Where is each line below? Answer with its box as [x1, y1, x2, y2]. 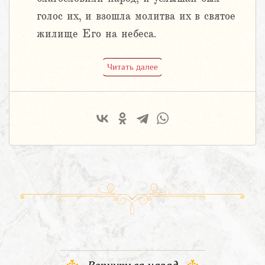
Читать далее [107, 62, 158, 72]
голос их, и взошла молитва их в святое [37, 10, 235, 22]
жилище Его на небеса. [37, 28, 156, 40]
